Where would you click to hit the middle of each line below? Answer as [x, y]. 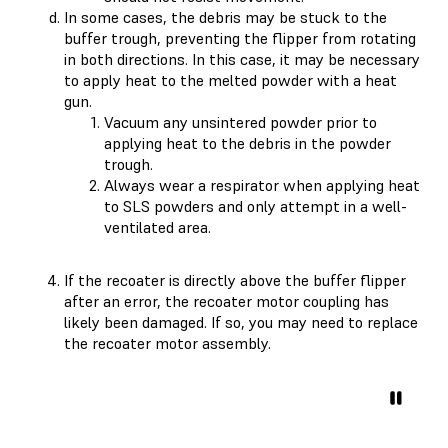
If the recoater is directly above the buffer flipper [235, 279]
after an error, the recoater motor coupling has [226, 300]
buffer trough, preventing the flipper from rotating [240, 37]
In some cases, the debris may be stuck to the [225, 16]
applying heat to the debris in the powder [247, 142]
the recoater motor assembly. [167, 342]
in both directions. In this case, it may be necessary [242, 58]
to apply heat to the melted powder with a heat [230, 79]
